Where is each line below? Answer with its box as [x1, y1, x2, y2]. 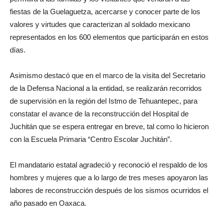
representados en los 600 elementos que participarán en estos [10, 33, 209, 42]
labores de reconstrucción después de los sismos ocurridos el [10, 186, 208, 195]
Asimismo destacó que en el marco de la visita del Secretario [10, 71, 205, 80]
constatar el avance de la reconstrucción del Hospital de [10, 110, 189, 118]
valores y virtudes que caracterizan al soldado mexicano [10, 20, 190, 29]
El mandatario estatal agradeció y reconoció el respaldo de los [10, 161, 208, 169]
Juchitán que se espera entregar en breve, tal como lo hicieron [10, 122, 209, 131]
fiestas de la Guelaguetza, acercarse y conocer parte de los [10, 7, 200, 16]
